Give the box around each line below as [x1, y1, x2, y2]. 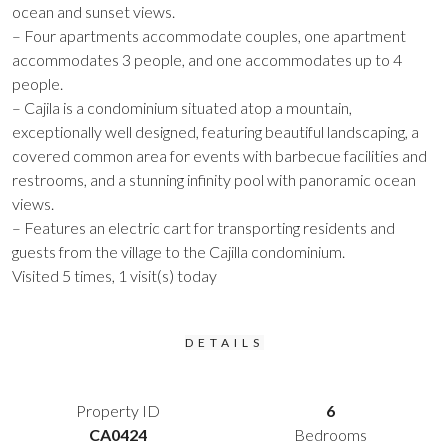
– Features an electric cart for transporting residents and [12, 218, 395, 237]
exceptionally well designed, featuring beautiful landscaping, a [12, 122, 419, 141]
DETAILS [184, 335, 264, 350]
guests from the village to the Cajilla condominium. [12, 242, 345, 261]
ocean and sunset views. [12, 2, 175, 21]
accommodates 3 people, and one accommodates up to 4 [12, 50, 402, 69]
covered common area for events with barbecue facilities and [12, 146, 427, 165]
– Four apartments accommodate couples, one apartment [12, 26, 406, 45]
